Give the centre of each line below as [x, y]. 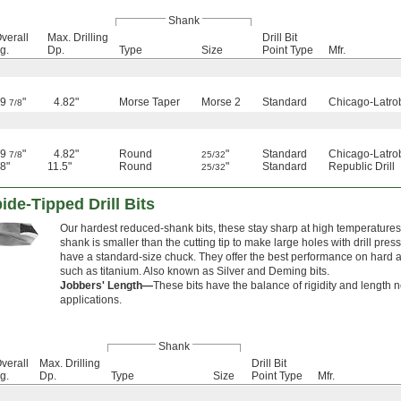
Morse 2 [221, 102]
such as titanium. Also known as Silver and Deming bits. [195, 272]
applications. [91, 300]
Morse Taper [149, 102]
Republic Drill [362, 167]
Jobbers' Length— [107, 286]
